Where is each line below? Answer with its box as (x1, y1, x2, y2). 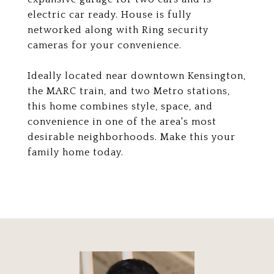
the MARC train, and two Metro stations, (28, 86, 230, 97)
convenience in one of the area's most (28, 116, 217, 127)
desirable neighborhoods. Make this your (28, 131, 235, 143)
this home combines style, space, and (28, 101, 213, 112)
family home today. (28, 147, 124, 158)
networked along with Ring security (28, 24, 209, 35)
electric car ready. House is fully (28, 9, 191, 20)
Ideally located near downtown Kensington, (28, 70, 246, 81)
